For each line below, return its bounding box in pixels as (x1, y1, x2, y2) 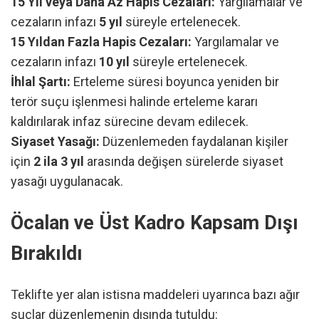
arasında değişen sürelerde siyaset (84, 154, 283, 169)
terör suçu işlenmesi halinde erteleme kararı (11, 94, 258, 110)
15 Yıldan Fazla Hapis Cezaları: (11, 34, 192, 50)
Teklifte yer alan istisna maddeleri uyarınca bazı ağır (11, 287, 300, 303)
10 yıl (99, 54, 130, 70)
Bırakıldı (11, 241, 83, 265)
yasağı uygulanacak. (11, 174, 123, 189)
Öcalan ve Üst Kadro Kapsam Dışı (11, 211, 298, 234)
